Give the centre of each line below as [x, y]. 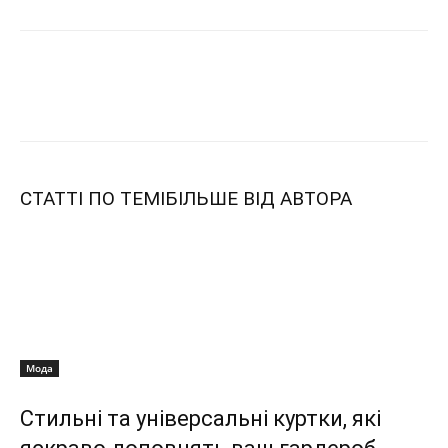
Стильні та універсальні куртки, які [200, 419]
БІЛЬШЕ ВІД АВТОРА [258, 199]
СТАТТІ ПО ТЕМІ [92, 199]
